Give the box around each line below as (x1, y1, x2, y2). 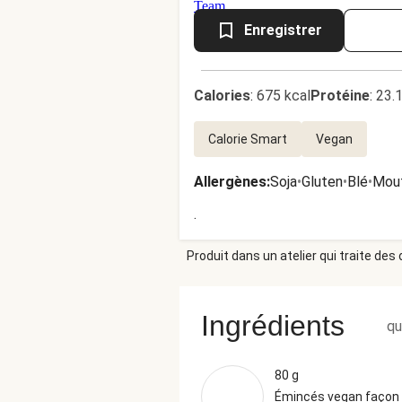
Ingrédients (201, 310, 345, 342)
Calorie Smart (208, 132, 287, 146)
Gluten (301, 173, 343, 190)
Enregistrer (244, 22, 322, 39)
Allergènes (194, 173, 267, 190)
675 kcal (257, 87, 310, 104)
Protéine (310, 87, 370, 104)
